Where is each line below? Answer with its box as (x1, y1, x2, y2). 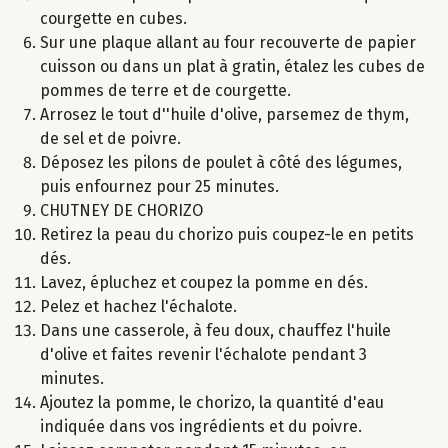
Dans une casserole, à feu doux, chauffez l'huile (40, 320, 391, 340)
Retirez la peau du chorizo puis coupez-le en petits (40, 224, 414, 244)
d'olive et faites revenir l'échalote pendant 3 (40, 344, 367, 364)
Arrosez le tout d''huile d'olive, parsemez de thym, (40, 104, 409, 124)
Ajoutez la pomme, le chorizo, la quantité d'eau (40, 392, 384, 412)
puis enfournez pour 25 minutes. (40, 176, 279, 196)
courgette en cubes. (40, 8, 187, 28)
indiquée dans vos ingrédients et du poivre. (40, 416, 362, 436)
